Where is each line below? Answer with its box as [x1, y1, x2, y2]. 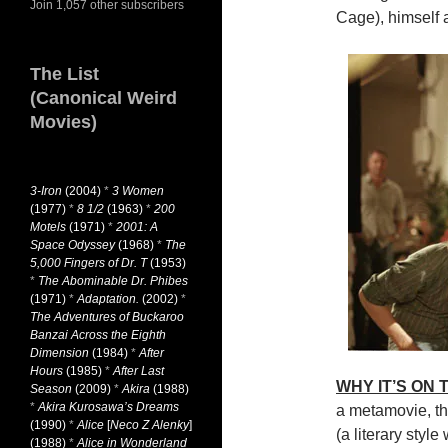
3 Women [112, 184, 164, 198]
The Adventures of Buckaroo [30, 310, 184, 324]
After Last [113, 364, 164, 378]
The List [30, 64, 99, 84]
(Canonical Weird [30, 88, 177, 108]
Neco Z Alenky [110, 418, 189, 432]
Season [30, 382, 72, 396]
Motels [30, 220, 66, 234]
